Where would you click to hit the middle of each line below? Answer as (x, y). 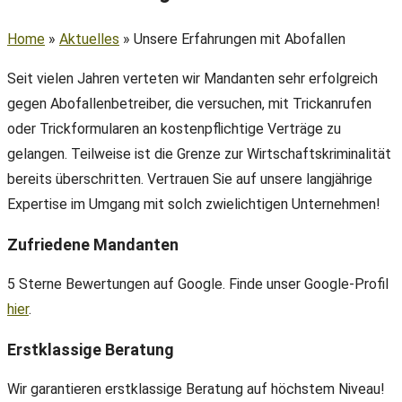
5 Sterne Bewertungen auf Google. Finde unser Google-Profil (198, 284)
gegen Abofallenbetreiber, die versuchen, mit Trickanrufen (189, 104)
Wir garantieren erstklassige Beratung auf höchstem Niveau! (196, 389)
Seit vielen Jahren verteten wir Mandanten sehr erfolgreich (192, 79)
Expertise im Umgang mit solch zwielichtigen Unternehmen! (194, 204)
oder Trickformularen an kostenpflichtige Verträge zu (174, 129)
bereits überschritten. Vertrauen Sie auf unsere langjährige (190, 179)
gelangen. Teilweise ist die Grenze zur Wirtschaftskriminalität (199, 154)
